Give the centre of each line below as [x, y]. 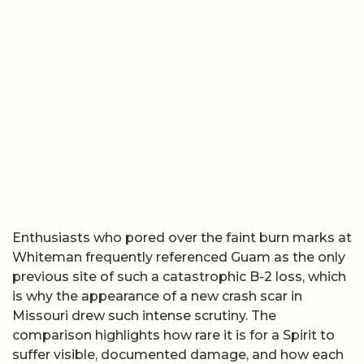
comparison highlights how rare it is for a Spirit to [173, 335]
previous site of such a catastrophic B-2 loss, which [179, 276]
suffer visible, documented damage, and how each [178, 354]
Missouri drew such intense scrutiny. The [144, 315]
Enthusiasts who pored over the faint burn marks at [182, 237]
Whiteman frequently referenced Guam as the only [179, 257]
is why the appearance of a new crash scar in [157, 296]
